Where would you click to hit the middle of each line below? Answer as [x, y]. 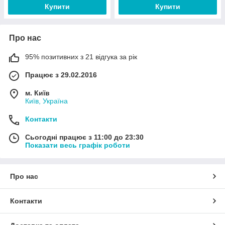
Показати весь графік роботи [78, 145]
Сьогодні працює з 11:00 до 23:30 [84, 137]
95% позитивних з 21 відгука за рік [81, 57]
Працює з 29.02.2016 [61, 75]
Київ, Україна [46, 101]
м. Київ [37, 93]
